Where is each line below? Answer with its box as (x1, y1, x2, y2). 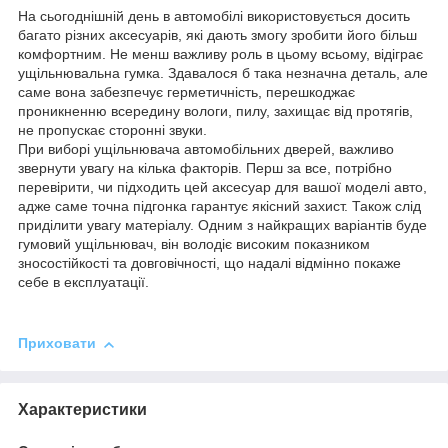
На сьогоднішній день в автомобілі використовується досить (18, 8, 410, 25)
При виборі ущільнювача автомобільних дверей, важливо (18, 141, 394, 158)
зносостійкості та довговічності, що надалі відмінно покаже (18, 255, 401, 272)
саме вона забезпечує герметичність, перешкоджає (18, 84, 355, 101)
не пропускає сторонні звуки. (18, 122, 207, 139)
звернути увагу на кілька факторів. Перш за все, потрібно (18, 160, 392, 177)
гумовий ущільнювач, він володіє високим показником (18, 236, 370, 253)
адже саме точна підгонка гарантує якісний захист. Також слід (18, 198, 421, 215)
